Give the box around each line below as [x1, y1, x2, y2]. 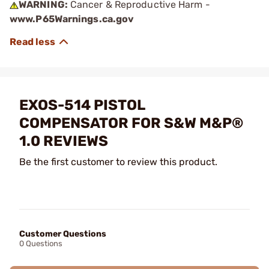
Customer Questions [19, 228, 106, 239]
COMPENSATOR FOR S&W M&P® [19, 114, 243, 131]
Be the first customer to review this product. [19, 156, 217, 168]
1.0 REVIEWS [19, 132, 108, 150]
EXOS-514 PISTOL [19, 96, 145, 113]
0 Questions [19, 238, 62, 248]
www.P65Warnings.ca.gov [10, 13, 134, 25]
